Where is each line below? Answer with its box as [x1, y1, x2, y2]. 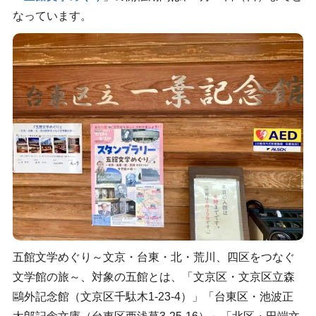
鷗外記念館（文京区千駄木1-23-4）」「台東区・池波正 [12, 290, 293, 303]
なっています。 [12, 10, 92, 23]
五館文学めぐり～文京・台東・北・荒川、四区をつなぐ [12, 250, 295, 263]
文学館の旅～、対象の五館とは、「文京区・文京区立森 [12, 270, 295, 283]
